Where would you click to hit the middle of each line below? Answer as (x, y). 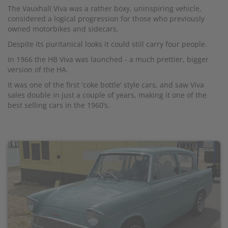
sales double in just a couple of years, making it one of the (107, 95)
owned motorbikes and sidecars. (63, 28)
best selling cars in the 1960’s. (59, 105)
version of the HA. (38, 69)
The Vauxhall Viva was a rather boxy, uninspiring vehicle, (105, 8)
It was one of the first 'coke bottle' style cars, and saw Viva (106, 84)
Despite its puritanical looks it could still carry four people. (107, 44)
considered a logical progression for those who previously (106, 18)
